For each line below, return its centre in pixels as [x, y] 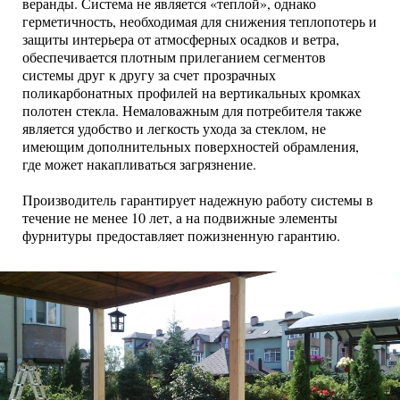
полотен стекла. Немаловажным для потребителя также [192, 111]
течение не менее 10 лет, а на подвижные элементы [180, 218]
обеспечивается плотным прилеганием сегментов [174, 57]
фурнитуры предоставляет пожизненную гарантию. [181, 236]
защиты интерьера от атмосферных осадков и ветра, [181, 39]
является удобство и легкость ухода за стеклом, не [174, 129]
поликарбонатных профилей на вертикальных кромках [192, 93]
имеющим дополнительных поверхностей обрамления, [191, 146]
